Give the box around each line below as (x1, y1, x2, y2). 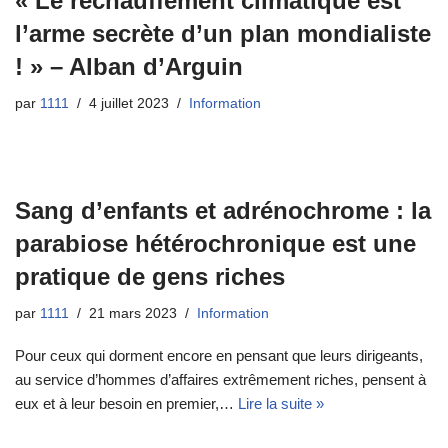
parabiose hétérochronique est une (15, 230, 416, 258)
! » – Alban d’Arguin (15, 53, 243, 81)
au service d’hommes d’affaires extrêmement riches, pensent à (15, 371, 426, 389)
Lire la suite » (238, 395, 324, 413)
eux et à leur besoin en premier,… (15, 395, 238, 413)
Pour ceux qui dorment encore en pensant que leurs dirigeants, (15, 347, 423, 365)
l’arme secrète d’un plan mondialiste (15, 20, 431, 48)
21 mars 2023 (89, 306, 177, 322)
